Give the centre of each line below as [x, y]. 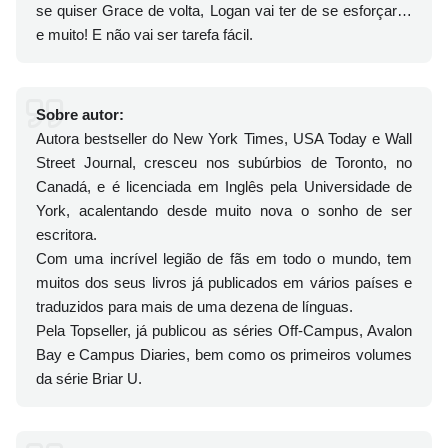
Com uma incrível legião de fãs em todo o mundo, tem [224, 259]
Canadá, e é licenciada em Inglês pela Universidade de [224, 187]
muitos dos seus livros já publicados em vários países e [224, 283]
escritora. [66, 235]
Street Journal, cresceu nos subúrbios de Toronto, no [224, 163]
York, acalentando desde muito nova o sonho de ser [224, 211]
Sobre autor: [80, 115]
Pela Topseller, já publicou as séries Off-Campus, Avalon [224, 331]
